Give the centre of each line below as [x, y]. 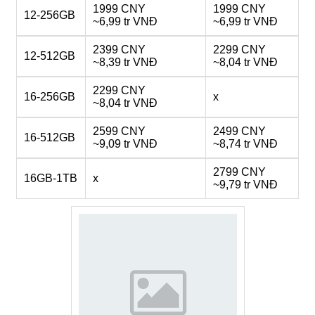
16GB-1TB [51, 178]
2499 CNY [239, 131]
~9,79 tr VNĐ [245, 185]
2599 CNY [119, 131]
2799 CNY [239, 172]
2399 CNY [119, 50]
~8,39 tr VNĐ [125, 62]
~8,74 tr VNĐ [245, 144]
